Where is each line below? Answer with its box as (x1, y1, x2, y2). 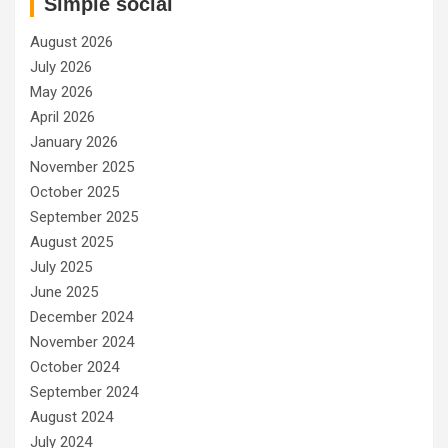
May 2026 (30, 82, 93, 101)
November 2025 (30, 157, 134, 176)
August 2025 (30, 232, 113, 251)
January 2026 (30, 132, 118, 151)
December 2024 (30, 307, 133, 326)
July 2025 (30, 257, 92, 276)
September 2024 (30, 382, 138, 401)
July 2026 (30, 57, 92, 76)
